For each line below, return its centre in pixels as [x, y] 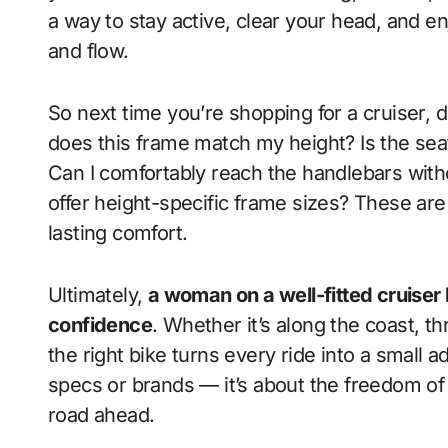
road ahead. [101, 415]
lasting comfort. [118, 233]
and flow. [88, 51]
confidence [100, 325]
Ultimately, [98, 295]
